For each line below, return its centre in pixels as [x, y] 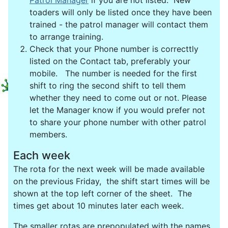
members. [48, 135]
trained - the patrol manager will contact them [119, 25]
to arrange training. [66, 37]
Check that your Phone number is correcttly [114, 49]
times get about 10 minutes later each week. [98, 205]
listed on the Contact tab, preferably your [110, 61]
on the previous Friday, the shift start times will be [111, 181]
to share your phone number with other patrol [118, 122]
